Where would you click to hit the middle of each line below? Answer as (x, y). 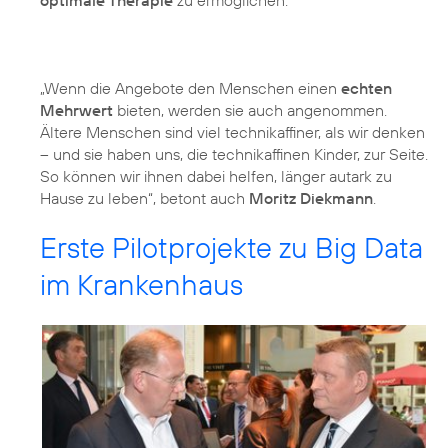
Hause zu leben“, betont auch (144, 198)
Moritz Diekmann (311, 198)
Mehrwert (76, 110)
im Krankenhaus (141, 285)
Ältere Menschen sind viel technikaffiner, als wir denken (232, 132)
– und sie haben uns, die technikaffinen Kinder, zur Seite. (234, 154)
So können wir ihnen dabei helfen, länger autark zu (216, 176)
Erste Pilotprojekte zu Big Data (231, 248)
